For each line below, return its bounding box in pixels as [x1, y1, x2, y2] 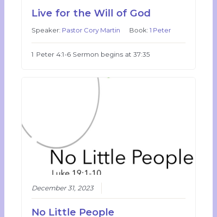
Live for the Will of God [31, 7, 151, 19]
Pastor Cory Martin [62, 26, 121, 34]
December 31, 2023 [31, 184, 94, 192]
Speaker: [31, 26, 62, 34]
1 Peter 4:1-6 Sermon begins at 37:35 [31, 50, 151, 58]
